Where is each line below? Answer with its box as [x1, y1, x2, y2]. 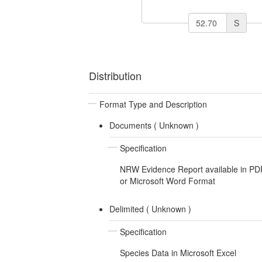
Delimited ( [109, 202, 151, 215]
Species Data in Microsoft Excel [119, 246, 236, 258]
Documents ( [109, 119, 159, 131]
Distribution [89, 67, 142, 83]
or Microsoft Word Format [119, 174, 215, 187]
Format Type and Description [99, 98, 207, 110]
